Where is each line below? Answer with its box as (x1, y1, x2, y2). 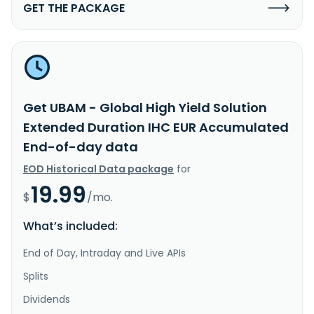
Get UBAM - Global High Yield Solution (23, 98, 267, 116)
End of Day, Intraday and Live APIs (23, 245, 186, 260)
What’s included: (23, 217, 118, 234)
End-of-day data (23, 137, 138, 156)
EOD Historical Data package (23, 161, 174, 176)
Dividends (23, 292, 70, 306)
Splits (23, 268, 48, 283)
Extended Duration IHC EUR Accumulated (23, 118, 289, 136)
